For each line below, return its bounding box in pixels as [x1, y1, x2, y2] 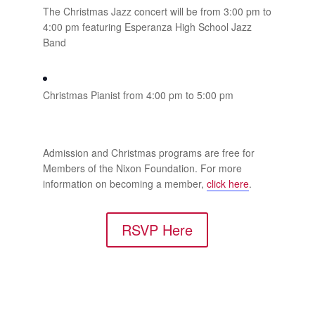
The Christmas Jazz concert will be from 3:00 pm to [42, 4, 271, 19]
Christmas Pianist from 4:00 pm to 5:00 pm [42, 88, 233, 103]
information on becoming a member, [42, 176, 207, 191]
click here [206, 176, 249, 191]
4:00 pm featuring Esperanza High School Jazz [42, 20, 252, 34]
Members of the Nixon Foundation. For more [42, 161, 242, 176]
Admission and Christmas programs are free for [42, 146, 255, 160]
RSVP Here [122, 219, 193, 240]
